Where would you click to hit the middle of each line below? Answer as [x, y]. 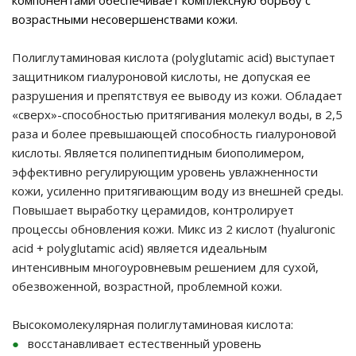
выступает [306, 57]
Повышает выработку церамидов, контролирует [153, 210]
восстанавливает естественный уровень [145, 343]
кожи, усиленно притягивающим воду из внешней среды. [178, 191]
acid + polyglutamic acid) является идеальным [139, 248]
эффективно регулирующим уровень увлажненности [165, 172]
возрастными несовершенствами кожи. [125, 19]
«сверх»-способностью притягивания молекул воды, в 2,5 [177, 114]
